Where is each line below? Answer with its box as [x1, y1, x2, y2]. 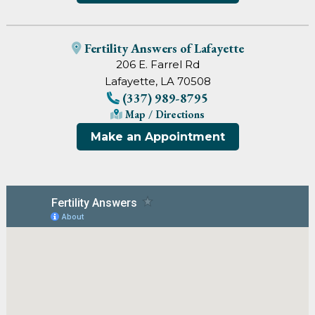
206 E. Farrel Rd [115, 57, 200, 71]
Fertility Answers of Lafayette [81, 39, 244, 56]
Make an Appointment [90, 129, 225, 143]
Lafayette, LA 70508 [104, 74, 211, 88]
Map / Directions [122, 107, 205, 121]
